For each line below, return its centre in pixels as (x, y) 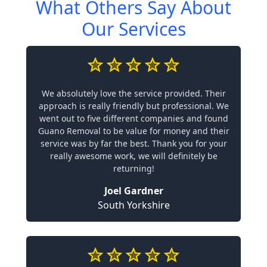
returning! (133, 168)
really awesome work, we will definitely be (133, 156)
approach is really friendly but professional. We (133, 106)
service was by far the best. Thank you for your (133, 143)
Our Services (133, 29)
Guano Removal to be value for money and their (133, 131)
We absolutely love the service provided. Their (133, 93)
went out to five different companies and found (133, 118)
